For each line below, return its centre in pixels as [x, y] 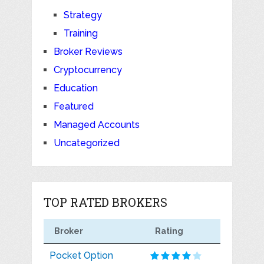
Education [75, 88]
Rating [169, 231]
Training [80, 33]
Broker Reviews [88, 51]
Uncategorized [86, 143]
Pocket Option [81, 255]
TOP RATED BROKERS [105, 202]
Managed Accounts [96, 124]
